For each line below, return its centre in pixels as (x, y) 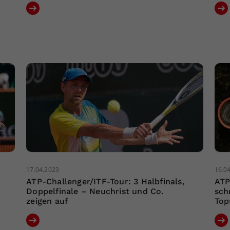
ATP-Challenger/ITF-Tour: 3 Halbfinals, (105, 182)
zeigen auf (47, 201)
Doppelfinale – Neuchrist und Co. (95, 191)
